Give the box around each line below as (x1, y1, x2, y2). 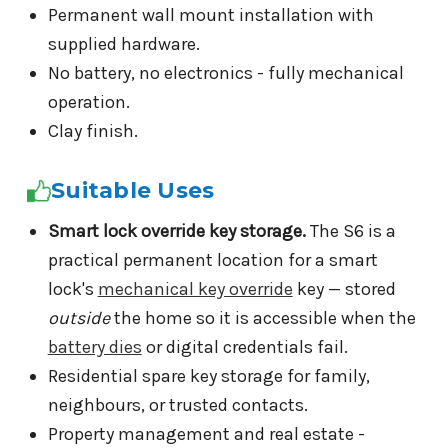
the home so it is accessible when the (109, 307, 416, 330)
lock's (47, 278, 98, 301)
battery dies (47, 336, 142, 359)
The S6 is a (305, 220, 396, 243)
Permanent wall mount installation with (47, 4, 374, 27)
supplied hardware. (47, 33, 200, 56)
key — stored (292, 278, 396, 301)
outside (47, 307, 110, 330)
